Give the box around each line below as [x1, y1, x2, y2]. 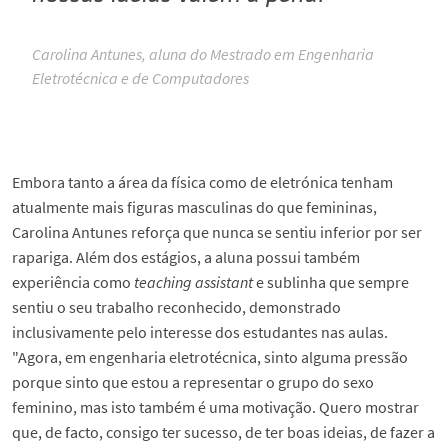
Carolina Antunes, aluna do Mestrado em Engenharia [32, 44, 374, 65]
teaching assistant [134, 272, 253, 293]
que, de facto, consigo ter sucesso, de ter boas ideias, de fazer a [12, 422, 435, 443]
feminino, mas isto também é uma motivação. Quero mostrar [12, 397, 419, 418]
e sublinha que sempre [253, 272, 409, 293]
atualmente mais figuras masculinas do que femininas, [12, 197, 377, 218]
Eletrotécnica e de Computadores [32, 68, 249, 89]
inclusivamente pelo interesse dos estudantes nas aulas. [12, 322, 388, 343]
